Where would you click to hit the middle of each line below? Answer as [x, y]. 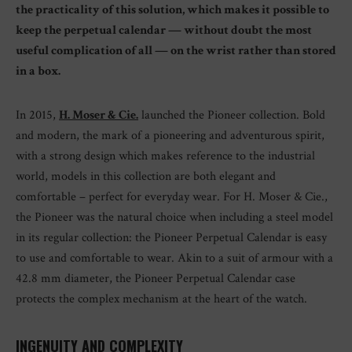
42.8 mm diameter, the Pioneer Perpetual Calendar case [156, 279]
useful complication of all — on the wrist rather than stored [176, 51]
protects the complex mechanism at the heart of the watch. [161, 299]
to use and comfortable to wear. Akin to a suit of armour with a [174, 258]
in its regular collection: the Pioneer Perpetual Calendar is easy [171, 238]
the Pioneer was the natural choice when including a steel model [174, 217]
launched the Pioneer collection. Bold [232, 115]
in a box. [38, 71]
